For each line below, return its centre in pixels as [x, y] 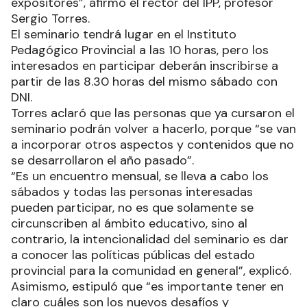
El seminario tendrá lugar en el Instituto [124, 34]
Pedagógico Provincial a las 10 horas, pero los [140, 50]
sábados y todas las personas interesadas [132, 192]
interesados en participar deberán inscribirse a [145, 65]
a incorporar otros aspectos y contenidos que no [152, 144]
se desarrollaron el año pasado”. [104, 160]
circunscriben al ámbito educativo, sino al [129, 223]
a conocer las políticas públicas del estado [133, 255]
